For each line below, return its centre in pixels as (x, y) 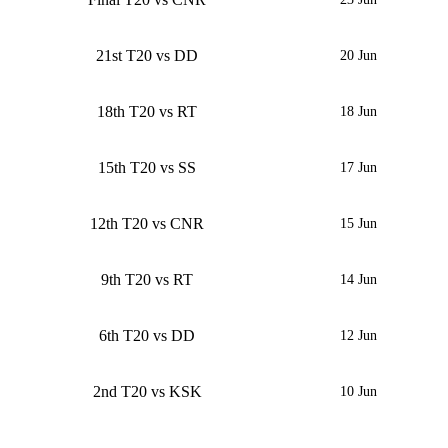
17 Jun (359, 168)
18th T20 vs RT (147, 112)
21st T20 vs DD (147, 56)
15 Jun (359, 224)
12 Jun (359, 336)
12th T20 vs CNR (147, 224)
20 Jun (359, 56)
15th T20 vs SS (147, 168)
